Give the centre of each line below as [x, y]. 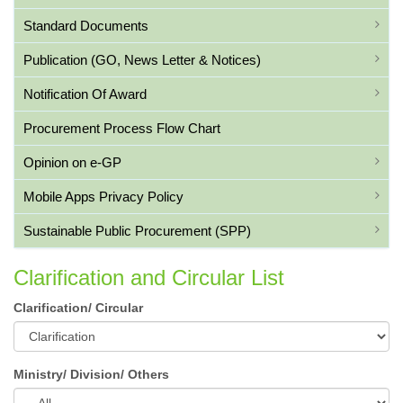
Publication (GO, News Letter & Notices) [142, 60]
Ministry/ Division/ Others [91, 374]
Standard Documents [86, 26]
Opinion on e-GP [72, 162]
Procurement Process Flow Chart [122, 128]
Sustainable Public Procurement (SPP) [137, 231]
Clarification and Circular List [149, 278]
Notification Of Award [85, 94]
